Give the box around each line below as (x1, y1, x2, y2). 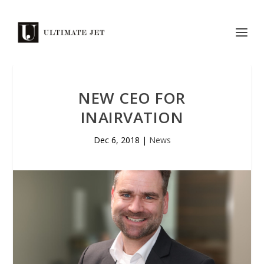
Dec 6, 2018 (93, 134, 140, 146)
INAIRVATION (80, 107, 184, 128)
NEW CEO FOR (78, 87, 186, 108)
